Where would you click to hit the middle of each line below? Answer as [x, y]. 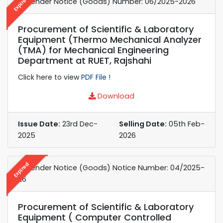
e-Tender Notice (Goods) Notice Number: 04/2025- [111, 167]
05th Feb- [186, 124]
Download [115, 96]
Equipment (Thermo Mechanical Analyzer [110, 39]
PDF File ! [96, 77]
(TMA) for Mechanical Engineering [93, 50]
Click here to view [50, 77]
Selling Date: [143, 124]
